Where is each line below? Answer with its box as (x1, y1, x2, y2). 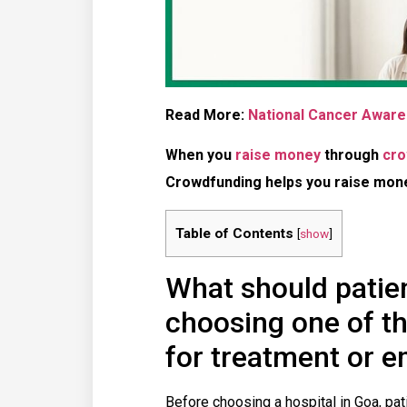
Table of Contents (175, 224, 293, 242)
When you (165, 146, 235, 164)
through (321, 146, 382, 164)
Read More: (165, 106, 248, 124)
